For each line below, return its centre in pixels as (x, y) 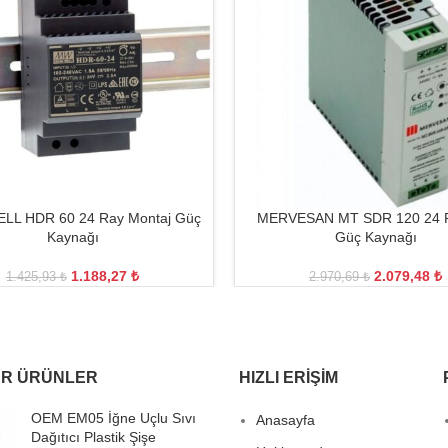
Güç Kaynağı (375, 237)
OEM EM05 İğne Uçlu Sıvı (113, 418)
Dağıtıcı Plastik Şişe (93, 437)
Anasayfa (285, 420)
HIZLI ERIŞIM (288, 377)
